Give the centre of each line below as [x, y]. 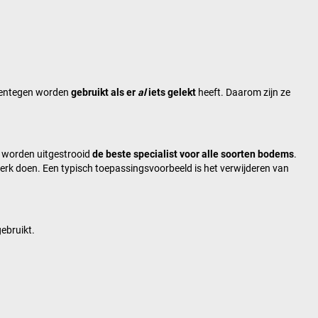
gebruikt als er [104, 93]
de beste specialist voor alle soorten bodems [193, 154]
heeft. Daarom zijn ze [243, 93]
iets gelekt [171, 93]
